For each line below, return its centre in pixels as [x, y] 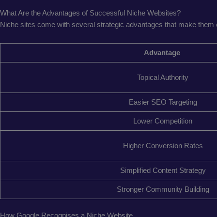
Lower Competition [163, 121]
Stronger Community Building [163, 189]
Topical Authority [163, 77]
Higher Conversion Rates [163, 145]
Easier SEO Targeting [163, 102]
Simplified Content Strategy [163, 170]
